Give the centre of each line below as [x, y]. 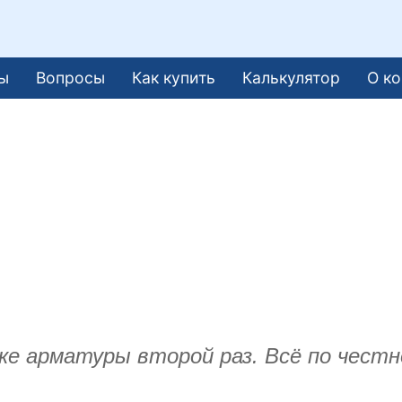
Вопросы [71, 77]
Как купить [174, 77]
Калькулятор [292, 77]
